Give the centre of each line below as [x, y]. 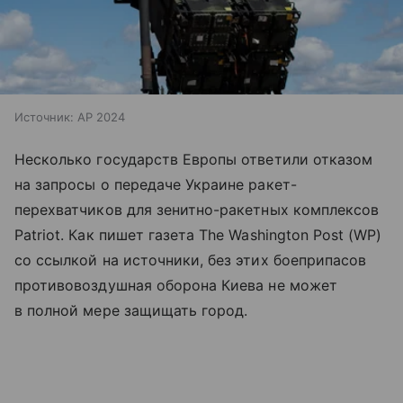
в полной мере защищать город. [131, 311]
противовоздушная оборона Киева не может [176, 286]
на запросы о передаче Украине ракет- [156, 185]
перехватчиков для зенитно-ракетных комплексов [197, 210]
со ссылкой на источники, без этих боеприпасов [191, 260]
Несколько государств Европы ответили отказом [194, 160]
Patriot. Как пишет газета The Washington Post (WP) [198, 235]
